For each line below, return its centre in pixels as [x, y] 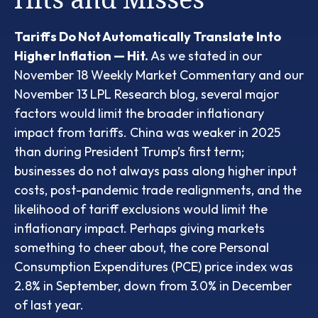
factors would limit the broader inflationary [139, 113]
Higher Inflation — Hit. [81, 55]
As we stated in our [205, 55]
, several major [237, 94]
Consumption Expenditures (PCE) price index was [154, 266]
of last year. [49, 305]
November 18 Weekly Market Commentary [135, 75]
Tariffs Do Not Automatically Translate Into [148, 36]
